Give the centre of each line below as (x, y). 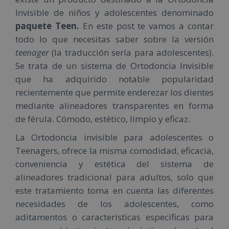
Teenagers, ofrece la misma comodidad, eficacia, (114, 150)
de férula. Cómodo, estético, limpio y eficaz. (103, 119)
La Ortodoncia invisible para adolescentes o (114, 137)
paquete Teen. (47, 26)
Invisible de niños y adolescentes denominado (114, 12)
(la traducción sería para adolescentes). (131, 52)
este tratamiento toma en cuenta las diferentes (114, 190)
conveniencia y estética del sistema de (114, 164)
